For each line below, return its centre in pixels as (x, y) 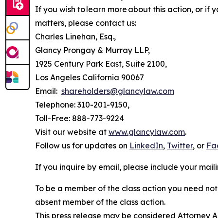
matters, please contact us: (86, 23)
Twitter (180, 145)
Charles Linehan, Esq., (75, 36)
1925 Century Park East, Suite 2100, (101, 64)
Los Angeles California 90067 (90, 77)
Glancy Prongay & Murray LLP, (92, 50)
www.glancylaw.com (147, 132)
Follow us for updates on (82, 145)
